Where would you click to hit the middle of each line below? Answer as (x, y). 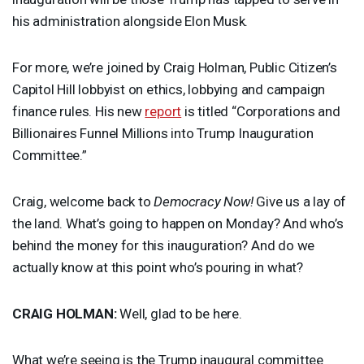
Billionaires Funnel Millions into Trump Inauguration (163, 133)
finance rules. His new (79, 111)
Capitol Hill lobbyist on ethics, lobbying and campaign (169, 89)
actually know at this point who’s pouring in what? (158, 267)
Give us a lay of (300, 201)
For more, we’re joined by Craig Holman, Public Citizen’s (175, 67)
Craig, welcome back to (83, 201)
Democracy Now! (204, 201)
